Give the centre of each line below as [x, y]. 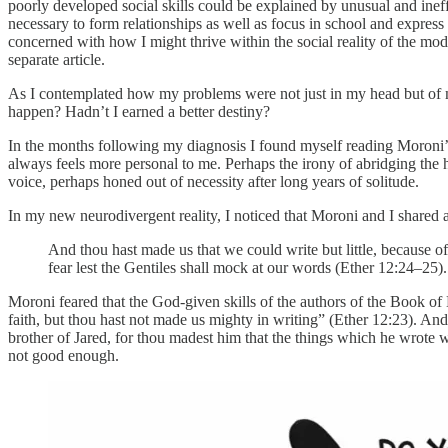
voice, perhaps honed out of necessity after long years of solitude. [213, 181]
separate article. [56, 59]
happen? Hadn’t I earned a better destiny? [139, 111]
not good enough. [63, 355]
